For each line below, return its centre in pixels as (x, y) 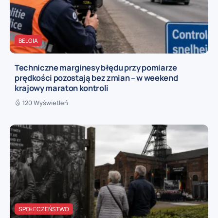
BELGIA (28, 40)
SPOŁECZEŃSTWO (44, 209)
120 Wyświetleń (45, 102)
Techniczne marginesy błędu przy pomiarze (96, 67)
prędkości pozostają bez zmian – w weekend (96, 77)
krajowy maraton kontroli (62, 88)
